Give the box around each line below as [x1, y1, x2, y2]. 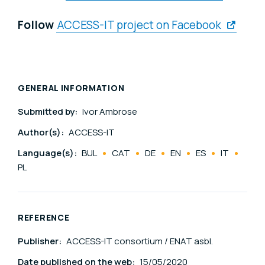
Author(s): [18, 126, 66, 139]
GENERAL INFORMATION [18, 82, 125, 94]
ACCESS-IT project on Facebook [57, 17, 221, 33]
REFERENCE [18, 212, 70, 224]
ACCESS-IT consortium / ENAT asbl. [66, 235, 213, 248]
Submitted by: [18, 105, 79, 118]
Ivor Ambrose [82, 105, 137, 118]
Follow [18, 17, 54, 33]
